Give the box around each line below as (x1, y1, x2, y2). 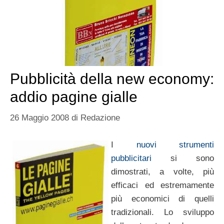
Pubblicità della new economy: (10, 70, 214, 87)
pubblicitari (111, 153, 151, 163)
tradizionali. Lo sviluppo (111, 207, 214, 217)
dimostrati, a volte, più (111, 167, 214, 177)
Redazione (80, 112, 120, 122)
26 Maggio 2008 (10, 112, 69, 122)
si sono (151, 153, 214, 163)
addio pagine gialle (10, 88, 137, 105)
